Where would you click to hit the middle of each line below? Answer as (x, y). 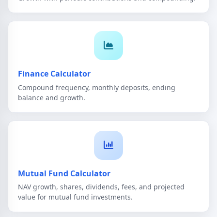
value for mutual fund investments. (75, 197)
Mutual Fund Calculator (64, 173)
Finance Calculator (54, 73)
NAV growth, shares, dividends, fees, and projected (101, 187)
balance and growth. (52, 97)
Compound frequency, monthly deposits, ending (97, 87)
